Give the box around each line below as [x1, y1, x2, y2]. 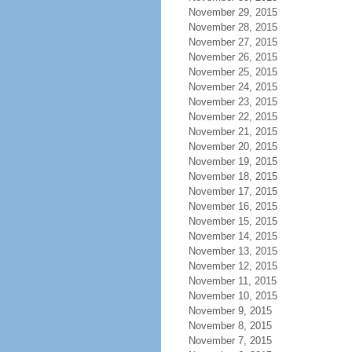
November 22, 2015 [188, 111, 277, 123]
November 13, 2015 [188, 245, 277, 257]
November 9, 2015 [188, 305, 272, 317]
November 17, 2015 [188, 185, 277, 197]
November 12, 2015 [188, 260, 277, 272]
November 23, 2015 [188, 96, 277, 108]
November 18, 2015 [188, 170, 277, 182]
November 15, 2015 [188, 215, 277, 227]
